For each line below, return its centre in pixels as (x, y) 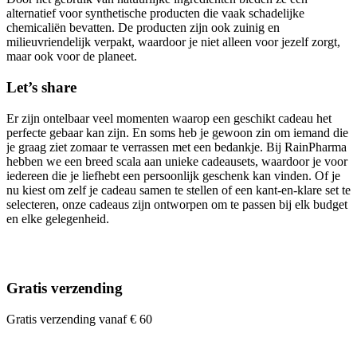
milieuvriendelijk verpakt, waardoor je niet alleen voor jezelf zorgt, (173, 42)
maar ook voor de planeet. (72, 57)
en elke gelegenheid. (58, 218)
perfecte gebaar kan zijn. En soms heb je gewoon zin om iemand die (177, 132)
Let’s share (41, 87)
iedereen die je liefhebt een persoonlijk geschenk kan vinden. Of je (173, 175)
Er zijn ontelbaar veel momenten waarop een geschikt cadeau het (169, 118)
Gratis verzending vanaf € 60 (79, 320)
